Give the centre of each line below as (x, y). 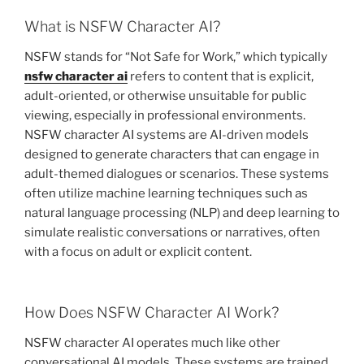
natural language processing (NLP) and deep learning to (182, 213)
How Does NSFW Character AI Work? (152, 312)
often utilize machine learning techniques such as (166, 194)
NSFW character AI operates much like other (152, 343)
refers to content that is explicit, (221, 77)
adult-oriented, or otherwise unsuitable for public (165, 96)
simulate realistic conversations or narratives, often (172, 233)
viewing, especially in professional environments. (165, 116)
